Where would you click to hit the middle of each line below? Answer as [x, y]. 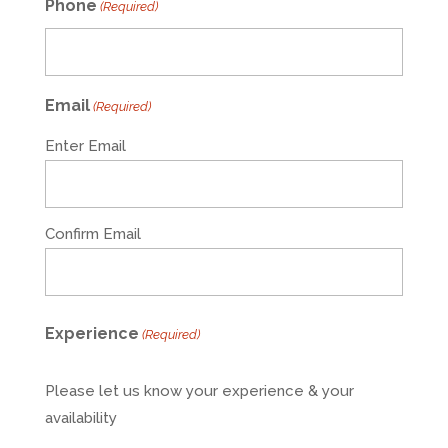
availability [80, 417]
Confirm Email [92, 233]
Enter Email [85, 145]
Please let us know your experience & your [199, 390]
